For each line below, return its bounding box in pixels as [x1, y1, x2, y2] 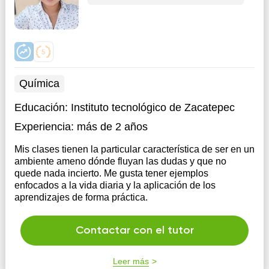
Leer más [112, 256, 149, 266]
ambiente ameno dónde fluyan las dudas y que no [14, 156, 226, 166]
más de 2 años [76, 121, 148, 133]
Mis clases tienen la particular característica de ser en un [14, 144, 255, 154]
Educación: [14, 101, 71, 113]
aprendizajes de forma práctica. [14, 192, 148, 202]
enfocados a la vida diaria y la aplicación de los [14, 180, 216, 190]
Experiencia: [14, 121, 74, 133]
